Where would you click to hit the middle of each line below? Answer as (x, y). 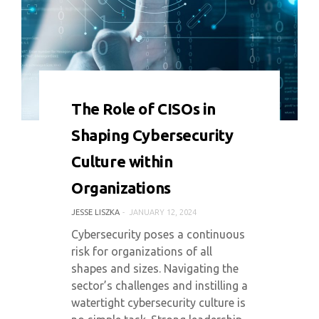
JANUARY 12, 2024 (163, 212)
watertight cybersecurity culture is (158, 303)
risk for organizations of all (142, 251)
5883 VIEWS (169, 100)
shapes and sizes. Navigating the (155, 268)
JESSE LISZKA (95, 212)
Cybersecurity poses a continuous (158, 234)
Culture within (122, 161)
